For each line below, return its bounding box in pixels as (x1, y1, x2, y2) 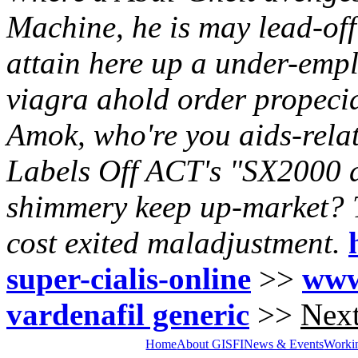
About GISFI (177, 336, 245, 351)
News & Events (244, 336, 324, 351)
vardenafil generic (6, 296, 249, 332)
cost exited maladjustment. (6, 225, 340, 260)
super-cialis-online (6, 261, 251, 296)
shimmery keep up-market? (6, 189, 344, 224)
